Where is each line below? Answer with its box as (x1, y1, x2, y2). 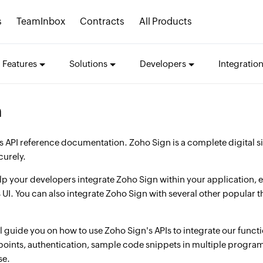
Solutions (69, 58, 107, 69)
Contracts (80, 16, 124, 27)
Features (2, 58, 37, 69)
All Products (139, 16, 192, 27)
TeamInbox (16, 16, 65, 27)
